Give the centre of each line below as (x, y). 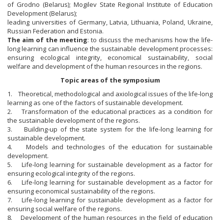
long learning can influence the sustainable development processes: (110, 49)
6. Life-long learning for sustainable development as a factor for (110, 182)
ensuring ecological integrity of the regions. (72, 173)
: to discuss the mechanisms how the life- (150, 40)
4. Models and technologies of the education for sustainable (110, 147)
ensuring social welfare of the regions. (65, 209)
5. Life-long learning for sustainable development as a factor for (110, 165)
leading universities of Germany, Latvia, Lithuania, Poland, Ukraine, (110, 22)
